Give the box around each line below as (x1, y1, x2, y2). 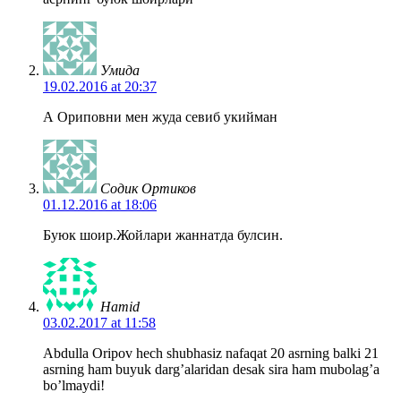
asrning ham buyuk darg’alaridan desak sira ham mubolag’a (43, 361, 380, 377)
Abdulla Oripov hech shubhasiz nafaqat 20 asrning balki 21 (43, 345, 379, 361)
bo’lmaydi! (43, 377, 105, 393)
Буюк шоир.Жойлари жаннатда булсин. (43, 226, 283, 243)
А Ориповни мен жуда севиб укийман (43, 108, 277, 124)
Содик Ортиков (100, 180, 196, 196)
